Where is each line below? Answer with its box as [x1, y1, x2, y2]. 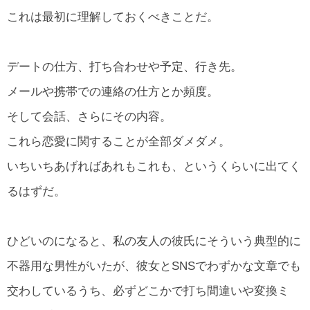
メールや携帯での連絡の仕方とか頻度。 [7, 84, 219, 98]
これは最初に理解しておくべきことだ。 [7, 10, 219, 24]
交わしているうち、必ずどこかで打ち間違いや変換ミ [7, 284, 289, 298]
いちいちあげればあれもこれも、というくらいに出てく [7, 159, 301, 173]
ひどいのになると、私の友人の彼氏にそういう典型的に [7, 235, 301, 248]
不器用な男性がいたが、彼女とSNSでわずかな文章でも [7, 259, 301, 273]
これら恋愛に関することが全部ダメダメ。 [7, 134, 230, 148]
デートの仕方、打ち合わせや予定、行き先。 [7, 60, 242, 73]
